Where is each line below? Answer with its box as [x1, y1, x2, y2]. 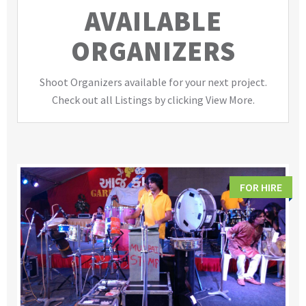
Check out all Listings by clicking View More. [51, 93, 255, 107]
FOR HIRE [240, 180, 282, 195]
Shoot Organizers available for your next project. [39, 75, 267, 89]
